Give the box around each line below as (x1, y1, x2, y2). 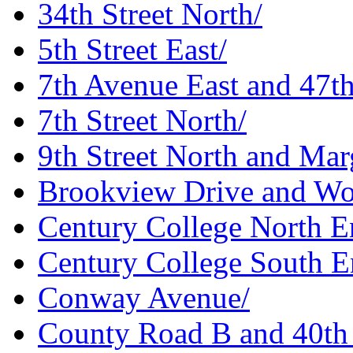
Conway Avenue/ (38, 281, 250, 315)
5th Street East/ (38, 32, 227, 67)
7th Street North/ (38, 103, 247, 138)
